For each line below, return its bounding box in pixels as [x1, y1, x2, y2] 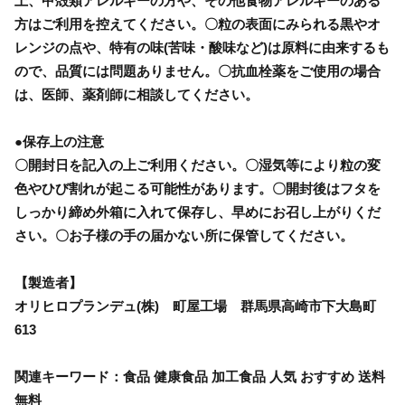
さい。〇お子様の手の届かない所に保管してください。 [14, 227, 353, 243]
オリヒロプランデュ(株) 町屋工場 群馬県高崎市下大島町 [14, 297, 376, 314]
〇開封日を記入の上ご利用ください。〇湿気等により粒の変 [14, 156, 381, 173]
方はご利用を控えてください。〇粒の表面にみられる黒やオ [14, 15, 381, 32]
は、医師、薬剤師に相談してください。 [14, 86, 259, 102]
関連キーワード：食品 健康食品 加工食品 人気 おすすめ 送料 [14, 368, 385, 384]
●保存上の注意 [14, 133, 104, 149]
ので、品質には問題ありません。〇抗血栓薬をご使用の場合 [14, 62, 381, 79]
